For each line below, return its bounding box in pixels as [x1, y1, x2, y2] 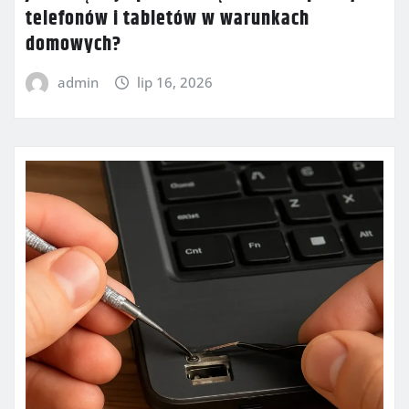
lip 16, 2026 [137, 73, 214, 92]
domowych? [26, 29, 121, 61]
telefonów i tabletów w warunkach [26, 4, 309, 36]
